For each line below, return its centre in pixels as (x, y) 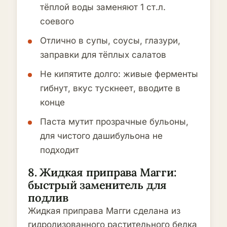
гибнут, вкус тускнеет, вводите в (110, 88)
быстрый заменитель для (98, 185)
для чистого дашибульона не (101, 136)
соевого (57, 21)
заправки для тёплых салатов (103, 55)
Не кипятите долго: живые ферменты (119, 74)
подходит (60, 150)
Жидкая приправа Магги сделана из (104, 211)
